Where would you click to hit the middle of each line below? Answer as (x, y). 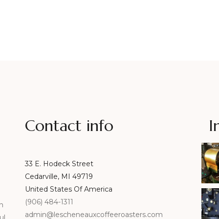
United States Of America (68, 189)
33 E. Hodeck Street (59, 164)
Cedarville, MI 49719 (59, 176)
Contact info (69, 125)
